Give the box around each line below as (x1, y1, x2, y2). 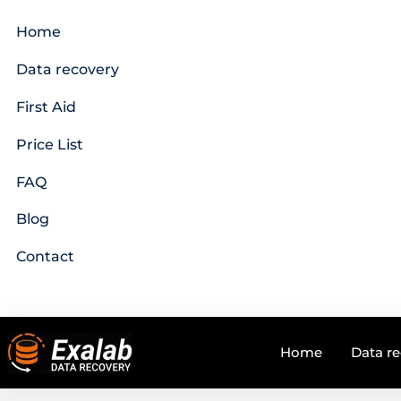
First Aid (16, 98, 76, 115)
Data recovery (16, 61, 119, 79)
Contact (16, 248, 74, 266)
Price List (16, 135, 83, 153)
